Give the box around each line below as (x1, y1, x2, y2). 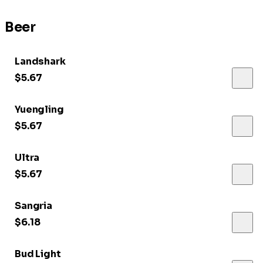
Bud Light (15, 248, 61, 261)
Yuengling (15, 103, 64, 116)
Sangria (15, 200, 52, 213)
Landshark (15, 55, 66, 68)
